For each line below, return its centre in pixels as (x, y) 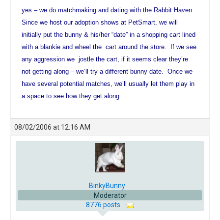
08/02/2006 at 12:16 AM (52, 127)
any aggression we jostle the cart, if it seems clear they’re (105, 59)
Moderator (110, 196)
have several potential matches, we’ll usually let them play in (108, 84)
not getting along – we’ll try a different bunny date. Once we (107, 72)
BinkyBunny (107, 186)
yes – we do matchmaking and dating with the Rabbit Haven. (108, 10)
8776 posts (104, 205)
